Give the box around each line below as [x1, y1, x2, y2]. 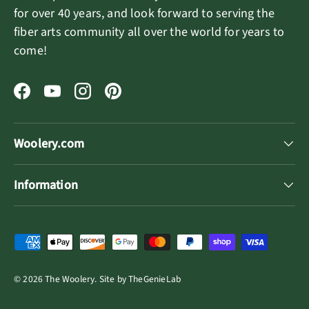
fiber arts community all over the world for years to [14, 23, 285, 41]
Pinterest [112, 90, 161, 108]
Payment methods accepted [13, 233, 162, 251]
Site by [99, 272, 129, 286]
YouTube [51, 90, 98, 108]
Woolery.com [14, 134, 84, 152]
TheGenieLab [128, 272, 181, 286]
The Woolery [45, 272, 95, 286]
